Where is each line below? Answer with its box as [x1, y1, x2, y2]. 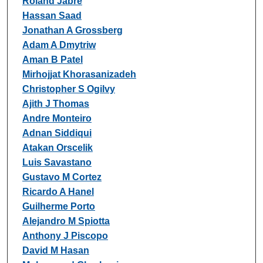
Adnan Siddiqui [22, 127, 92, 138]
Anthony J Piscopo [22, 230, 108, 241]
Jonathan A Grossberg [22, 25, 123, 35]
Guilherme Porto [22, 201, 95, 211]
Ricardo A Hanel [22, 186, 94, 197]
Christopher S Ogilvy [22, 83, 115, 94]
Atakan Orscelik [22, 142, 93, 153]
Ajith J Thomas [22, 98, 89, 109]
